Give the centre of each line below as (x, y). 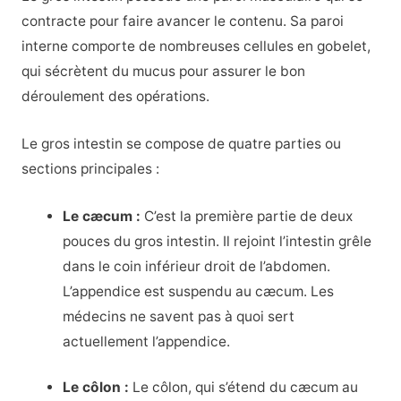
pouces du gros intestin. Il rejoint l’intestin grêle (218, 241)
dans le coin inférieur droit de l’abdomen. (197, 266)
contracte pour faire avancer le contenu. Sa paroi (182, 21)
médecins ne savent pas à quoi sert (179, 316)
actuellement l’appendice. (147, 341)
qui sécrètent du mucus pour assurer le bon (163, 72)
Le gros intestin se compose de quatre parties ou (181, 144)
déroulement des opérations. (115, 97)
